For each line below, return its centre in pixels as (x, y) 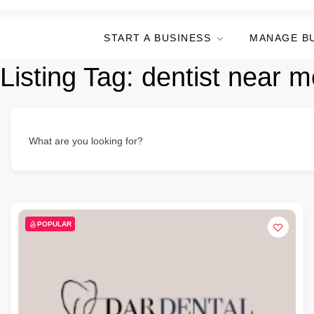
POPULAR (54, 224)
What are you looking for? (86, 141)
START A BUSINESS (157, 38)
